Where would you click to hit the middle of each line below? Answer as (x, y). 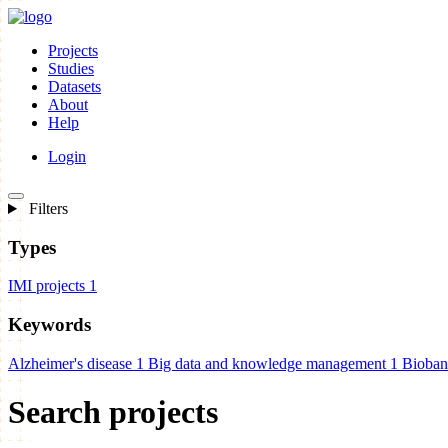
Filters (46, 208)
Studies (71, 68)
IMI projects (46, 286)
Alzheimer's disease (70, 363)
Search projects (113, 412)
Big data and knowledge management (267, 363)
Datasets (74, 86)
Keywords (49, 325)
